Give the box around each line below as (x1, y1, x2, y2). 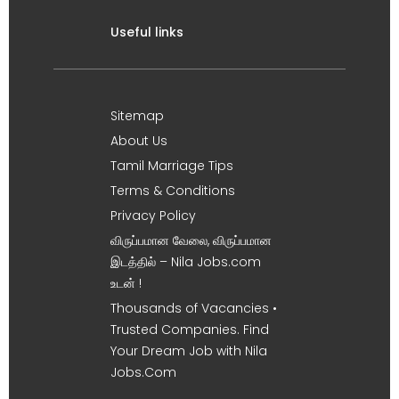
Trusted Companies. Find (110, 321, 269, 338)
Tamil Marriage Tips (110, 157, 233, 175)
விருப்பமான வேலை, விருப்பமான (110, 232, 272, 249)
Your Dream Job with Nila (110, 342, 267, 360)
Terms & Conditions (110, 182, 235, 199)
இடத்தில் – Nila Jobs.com (110, 253, 261, 271)
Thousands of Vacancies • (110, 299, 277, 317)
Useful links (110, 23, 183, 41)
